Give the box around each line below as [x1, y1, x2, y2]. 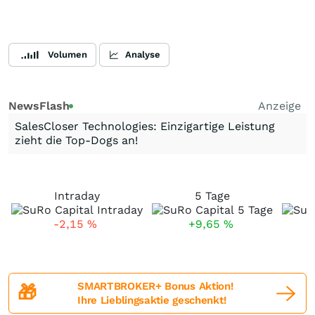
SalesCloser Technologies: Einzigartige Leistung [15, 120, 275, 133]
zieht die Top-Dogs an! [15, 134, 138, 147]
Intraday [54, 189, 100, 202]
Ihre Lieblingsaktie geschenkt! [77, 294, 226, 307]
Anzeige [258, 99, 301, 112]
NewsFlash [8, 99, 70, 112]
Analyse [125, 49, 160, 60]
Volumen [48, 49, 87, 60]
